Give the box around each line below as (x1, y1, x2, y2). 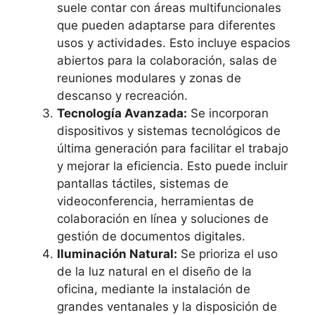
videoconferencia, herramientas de (57, 194, 254, 209)
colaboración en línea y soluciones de (57, 212, 269, 226)
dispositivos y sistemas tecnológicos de (57, 124, 281, 139)
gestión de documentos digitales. (57, 229, 245, 244)
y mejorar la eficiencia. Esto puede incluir (57, 159, 288, 174)
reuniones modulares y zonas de (57, 71, 241, 86)
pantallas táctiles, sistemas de (57, 176, 229, 191)
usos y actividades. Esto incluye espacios (57, 36, 290, 51)
